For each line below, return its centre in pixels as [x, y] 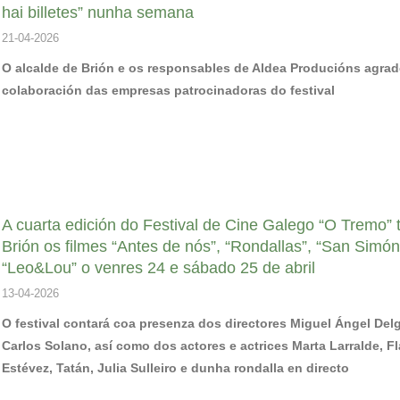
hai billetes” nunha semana [98, 12]
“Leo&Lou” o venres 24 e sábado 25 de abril [158, 268]
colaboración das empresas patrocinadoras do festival [168, 90]
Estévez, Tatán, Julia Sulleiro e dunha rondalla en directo [175, 368]
